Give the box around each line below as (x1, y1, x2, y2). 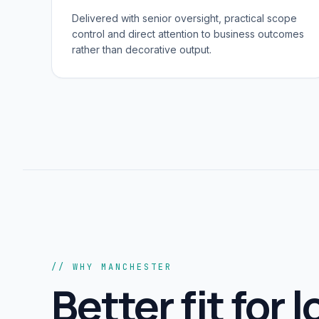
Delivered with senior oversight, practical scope (72, 12, 297, 24)
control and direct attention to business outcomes (72, 28, 304, 40)
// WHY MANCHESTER (51, 261, 172, 273)
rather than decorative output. (72, 43, 211, 56)
